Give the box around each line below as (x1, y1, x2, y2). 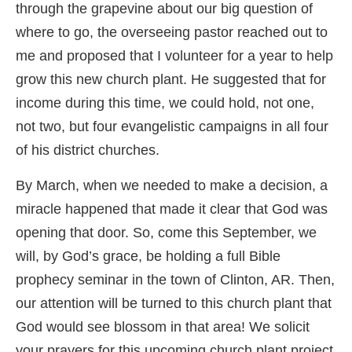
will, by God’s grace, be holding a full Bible (16, 248, 280, 265)
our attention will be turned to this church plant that (16, 295, 332, 312)
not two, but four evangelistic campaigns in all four (16, 119, 328, 135)
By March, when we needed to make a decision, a (16, 178, 328, 194)
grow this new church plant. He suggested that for (16, 71, 326, 88)
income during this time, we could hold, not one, (16, 95, 314, 112)
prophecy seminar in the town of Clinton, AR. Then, (16, 272, 335, 288)
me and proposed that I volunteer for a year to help (16, 48, 333, 64)
